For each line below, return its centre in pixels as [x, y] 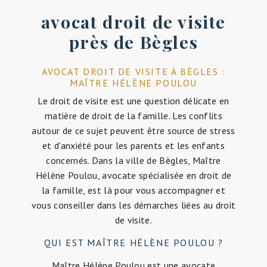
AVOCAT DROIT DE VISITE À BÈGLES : [133, 72]
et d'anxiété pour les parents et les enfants [133, 146]
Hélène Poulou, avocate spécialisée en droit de [133, 176]
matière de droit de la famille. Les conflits [133, 116]
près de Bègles [133, 42]
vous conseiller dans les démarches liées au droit [133, 205]
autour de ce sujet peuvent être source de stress [133, 131]
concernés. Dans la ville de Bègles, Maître [133, 161]
